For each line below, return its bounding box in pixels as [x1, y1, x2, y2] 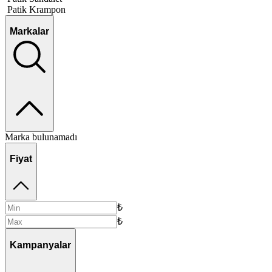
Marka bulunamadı [5, 131, 77, 142]
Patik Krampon [7, 4, 66, 15]
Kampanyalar [10, 239, 71, 250]
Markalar [10, 26, 49, 37]
